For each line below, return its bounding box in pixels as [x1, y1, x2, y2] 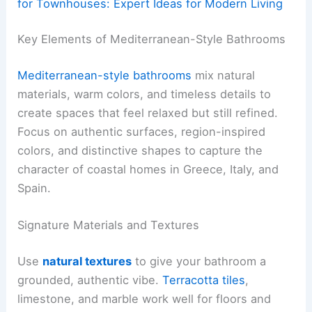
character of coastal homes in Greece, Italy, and [17, 162, 279, 176]
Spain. [17, 180, 52, 195]
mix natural [192, 68, 256, 82]
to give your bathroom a [132, 253, 267, 268]
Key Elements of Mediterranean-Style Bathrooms [17, 32, 286, 47]
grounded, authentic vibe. [17, 272, 163, 287]
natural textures [42, 253, 132, 268]
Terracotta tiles [162, 272, 246, 287]
